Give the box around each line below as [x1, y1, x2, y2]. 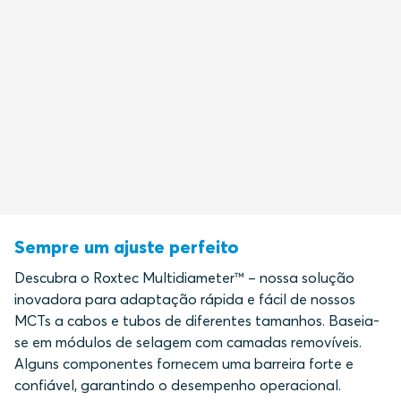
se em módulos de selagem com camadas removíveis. [14, 332, 362, 351]
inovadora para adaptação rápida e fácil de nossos [14, 289, 355, 308]
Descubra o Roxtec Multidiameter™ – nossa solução [14, 268, 354, 286]
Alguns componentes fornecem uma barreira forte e [14, 354, 354, 372]
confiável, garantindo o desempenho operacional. [14, 375, 341, 394]
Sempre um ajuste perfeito [14, 235, 239, 258]
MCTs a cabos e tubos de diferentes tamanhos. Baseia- [14, 311, 380, 329]
